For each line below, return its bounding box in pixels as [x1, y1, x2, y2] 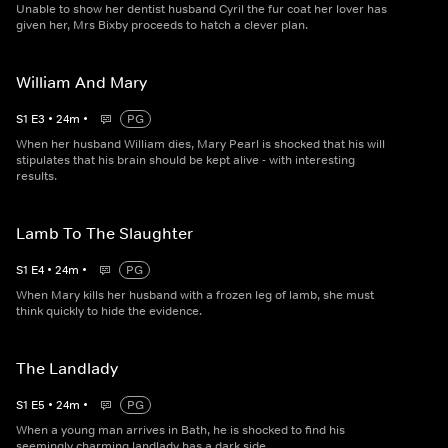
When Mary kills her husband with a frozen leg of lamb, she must [16, 287, 374, 304]
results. [16, 168, 57, 185]
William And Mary [16, 72, 147, 93]
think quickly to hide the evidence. [16, 303, 202, 320]
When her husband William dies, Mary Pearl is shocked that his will [16, 136, 385, 153]
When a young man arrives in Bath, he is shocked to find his [16, 422, 345, 439]
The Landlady [16, 358, 118, 379]
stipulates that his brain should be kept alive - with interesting [16, 152, 355, 169]
